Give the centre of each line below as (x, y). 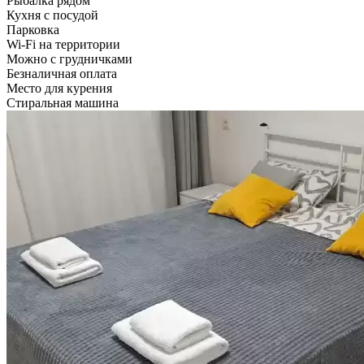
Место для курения (59, 88)
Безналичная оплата (62, 73)
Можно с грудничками (69, 58)
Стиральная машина (63, 102)
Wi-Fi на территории (63, 44)
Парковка (33, 29)
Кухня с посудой (52, 15)
